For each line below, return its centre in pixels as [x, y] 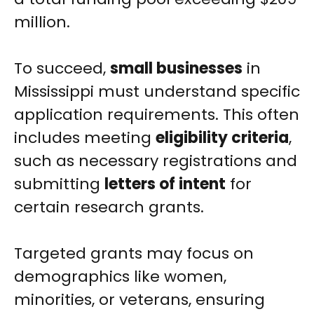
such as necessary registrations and [156, 161]
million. [42, 22]
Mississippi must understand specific [157, 92]
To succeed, [62, 69]
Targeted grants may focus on [134, 254]
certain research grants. [109, 207]
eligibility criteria [222, 138]
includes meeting [85, 138]
